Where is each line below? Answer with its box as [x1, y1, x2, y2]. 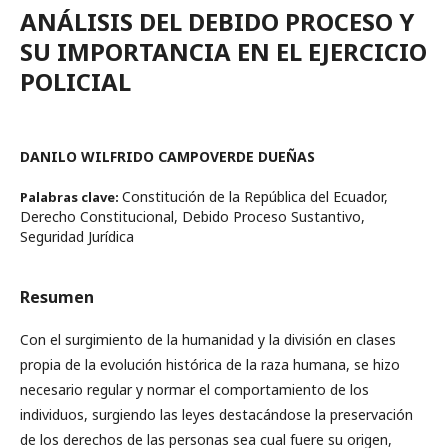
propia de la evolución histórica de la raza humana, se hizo [20, 355, 400, 375]
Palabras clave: [20, 188, 122, 207]
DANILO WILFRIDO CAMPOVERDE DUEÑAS [20, 147, 315, 167]
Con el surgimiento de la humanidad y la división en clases [20, 330, 396, 350]
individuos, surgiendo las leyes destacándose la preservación [20, 405, 413, 425]
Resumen [20, 286, 94, 309]
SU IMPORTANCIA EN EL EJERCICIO [20, 35, 427, 69]
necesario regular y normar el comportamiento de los [20, 380, 369, 400]
